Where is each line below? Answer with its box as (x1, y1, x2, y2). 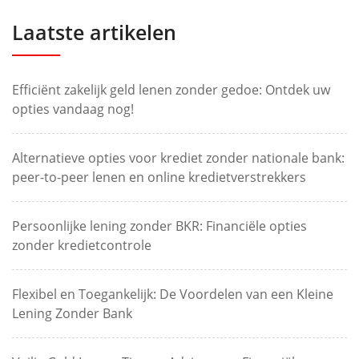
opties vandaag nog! (12, 99, 134, 118)
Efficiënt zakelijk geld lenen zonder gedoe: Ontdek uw (12, 80, 330, 99)
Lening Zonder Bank (12, 304, 132, 322)
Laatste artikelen (12, 18, 176, 46)
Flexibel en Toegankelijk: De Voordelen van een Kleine (12, 284, 333, 303)
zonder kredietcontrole (12, 236, 151, 254)
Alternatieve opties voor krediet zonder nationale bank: (12, 148, 345, 167)
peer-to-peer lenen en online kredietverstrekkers (12, 167, 306, 186)
